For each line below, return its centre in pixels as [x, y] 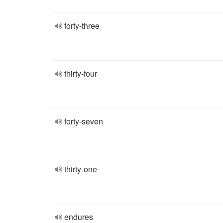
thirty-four [81, 73]
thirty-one [81, 169]
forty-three [82, 26]
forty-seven [84, 121]
